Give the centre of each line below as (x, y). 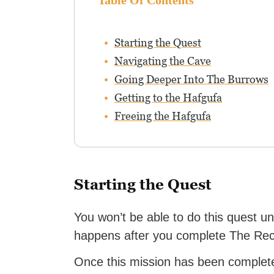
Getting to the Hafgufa (168, 98)
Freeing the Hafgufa (163, 116)
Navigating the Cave (163, 61)
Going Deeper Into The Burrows (192, 79)
